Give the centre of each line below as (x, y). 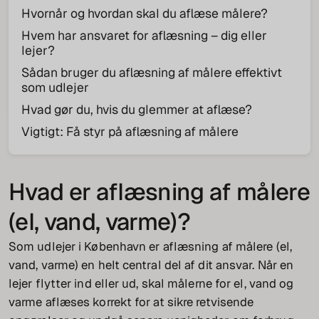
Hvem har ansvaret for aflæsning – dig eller (144, 35)
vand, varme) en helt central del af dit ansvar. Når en (151, 265)
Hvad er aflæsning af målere (159, 192)
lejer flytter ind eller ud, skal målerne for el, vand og (151, 284)
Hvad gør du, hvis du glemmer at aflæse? (136, 109)
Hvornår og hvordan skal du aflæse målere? (144, 13)
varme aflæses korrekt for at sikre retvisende (131, 302)
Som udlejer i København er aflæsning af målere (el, (150, 247)
